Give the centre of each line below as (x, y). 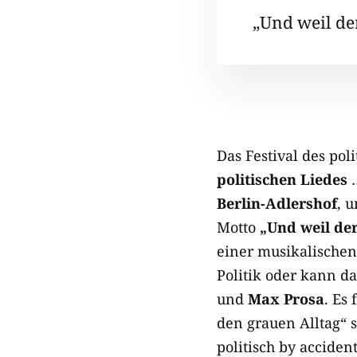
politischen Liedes (282, 179)
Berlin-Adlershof (277, 203)
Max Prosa (286, 299)
